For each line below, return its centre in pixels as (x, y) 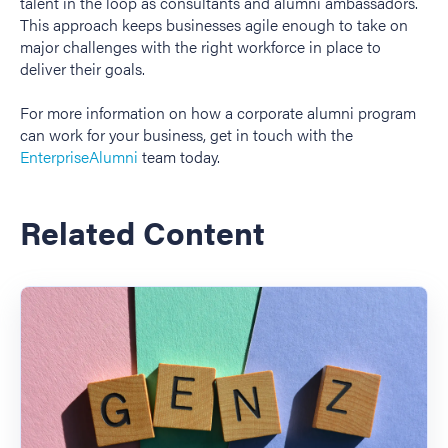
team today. (179, 157)
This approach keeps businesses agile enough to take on (214, 24)
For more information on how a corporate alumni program (218, 113)
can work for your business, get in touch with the (186, 135)
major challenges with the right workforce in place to (200, 46)
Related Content (142, 232)
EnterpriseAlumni (79, 157)
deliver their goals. (82, 68)
